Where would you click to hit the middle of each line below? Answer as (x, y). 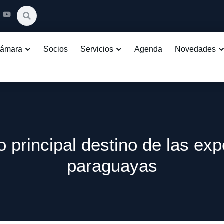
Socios (56, 49)
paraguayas (112, 166)
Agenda (148, 49)
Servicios (97, 49)
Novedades (195, 49)
